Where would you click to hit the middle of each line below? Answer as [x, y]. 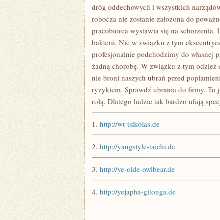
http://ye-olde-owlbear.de [137, 169]
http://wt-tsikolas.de [130, 124]
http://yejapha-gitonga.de [138, 192]
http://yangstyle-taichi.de [137, 146]
